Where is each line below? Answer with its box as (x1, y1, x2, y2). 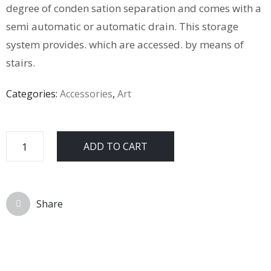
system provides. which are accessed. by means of (6, 38, 244, 51)
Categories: (6, 87, 60, 100)
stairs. (6, 56, 35, 70)
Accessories (60, 87, 113, 100)
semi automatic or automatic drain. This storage (6, 19, 238, 33)
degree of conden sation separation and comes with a (6, 1, 261, 15)
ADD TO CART (83, 140, 148, 153)
